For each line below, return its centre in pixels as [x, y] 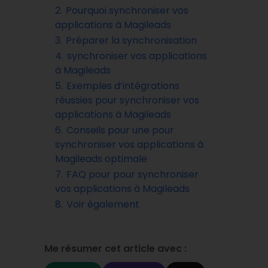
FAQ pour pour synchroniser [133, 174]
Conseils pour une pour [120, 130]
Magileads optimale [101, 159]
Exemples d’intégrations [123, 86]
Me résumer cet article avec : [115, 249]
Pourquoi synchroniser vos [127, 10]
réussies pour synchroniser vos [127, 100]
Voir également [103, 204]
